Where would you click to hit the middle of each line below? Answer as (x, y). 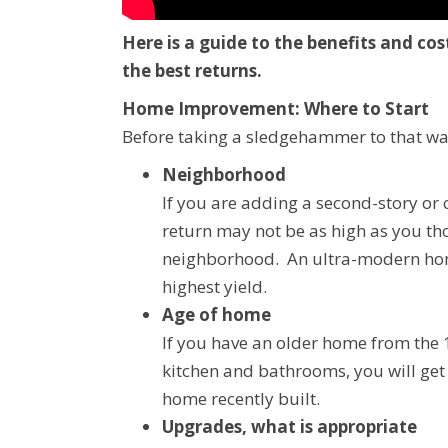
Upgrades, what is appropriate (289, 427)
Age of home (216, 315)
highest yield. (214, 287)
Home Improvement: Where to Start (275, 109)
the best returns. (192, 71)
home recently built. (241, 399)
